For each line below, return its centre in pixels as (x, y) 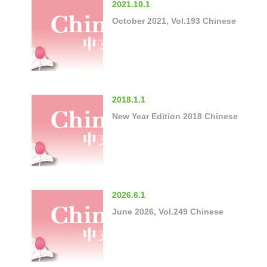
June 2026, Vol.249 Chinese (168, 211)
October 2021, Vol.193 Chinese (174, 21)
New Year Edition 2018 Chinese (175, 116)
